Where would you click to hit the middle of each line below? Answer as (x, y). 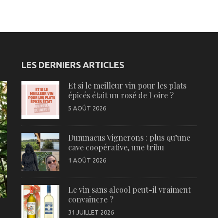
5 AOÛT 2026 (87, 108)
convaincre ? (91, 199)
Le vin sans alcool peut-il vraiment (129, 190)
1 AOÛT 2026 (87, 160)
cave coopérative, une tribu (116, 147)
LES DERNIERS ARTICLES (73, 65)
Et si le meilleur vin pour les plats (127, 85)
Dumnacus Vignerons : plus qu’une (129, 137)
